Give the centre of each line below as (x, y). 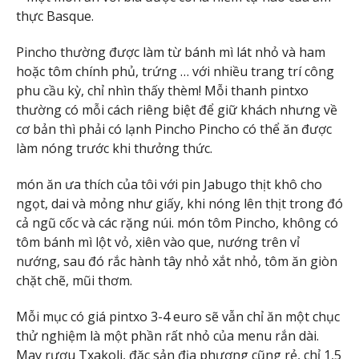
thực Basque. (55, 16)
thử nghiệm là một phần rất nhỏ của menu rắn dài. (167, 335)
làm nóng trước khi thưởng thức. (114, 149)
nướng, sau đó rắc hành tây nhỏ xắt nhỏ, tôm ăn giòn (177, 261)
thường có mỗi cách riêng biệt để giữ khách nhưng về (177, 110)
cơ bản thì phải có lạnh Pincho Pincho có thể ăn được (174, 129)
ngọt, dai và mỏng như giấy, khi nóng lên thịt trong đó (179, 203)
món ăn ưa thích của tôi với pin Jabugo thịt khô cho (169, 184)
